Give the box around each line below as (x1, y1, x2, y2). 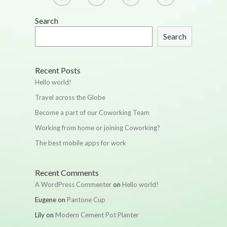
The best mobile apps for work (35, 139, 126, 147)
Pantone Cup (67, 196, 105, 204)
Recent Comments (35, 168, 99, 177)
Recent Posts (35, 65, 81, 75)
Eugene (35, 196, 56, 204)
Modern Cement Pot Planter (55, 211, 139, 219)
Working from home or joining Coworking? (35, 124, 160, 132)
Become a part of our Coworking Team (35, 108, 149, 117)
